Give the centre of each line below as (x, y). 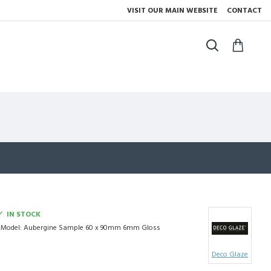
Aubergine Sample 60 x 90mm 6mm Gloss (92, 228)
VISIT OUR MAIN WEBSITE (172, 11)
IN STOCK (24, 214)
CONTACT (244, 11)
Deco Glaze (230, 254)
